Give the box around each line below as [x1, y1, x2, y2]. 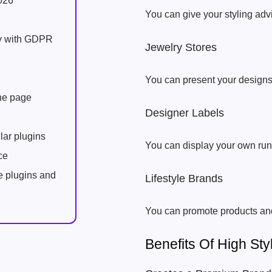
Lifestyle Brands [145, 172, 223, 185]
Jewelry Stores [145, 41, 217, 53]
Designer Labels [145, 107, 224, 119]
